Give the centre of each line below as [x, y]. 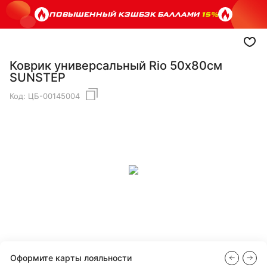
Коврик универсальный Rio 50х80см [116, 66]
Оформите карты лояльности [71, 257]
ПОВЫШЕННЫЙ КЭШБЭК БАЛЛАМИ [125, 14]
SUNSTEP [38, 77]
